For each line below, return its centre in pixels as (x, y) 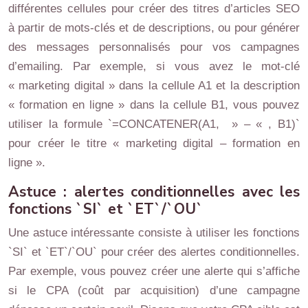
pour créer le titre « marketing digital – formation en (154, 143)
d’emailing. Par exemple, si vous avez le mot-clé (154, 66)
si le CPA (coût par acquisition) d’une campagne (154, 290)
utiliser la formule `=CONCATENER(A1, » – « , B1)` (154, 124)
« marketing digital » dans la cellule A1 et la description (154, 86)
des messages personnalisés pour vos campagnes (154, 47)
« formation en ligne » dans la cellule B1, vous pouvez (154, 105)
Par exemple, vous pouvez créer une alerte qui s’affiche (154, 271)
